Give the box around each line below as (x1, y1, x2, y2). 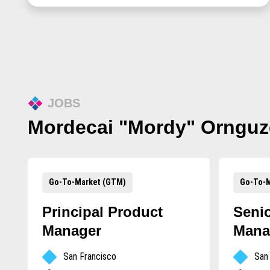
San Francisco (63, 250, 116, 262)
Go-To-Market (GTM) (48, 177, 126, 187)
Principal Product (42, 203, 163, 220)
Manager (42, 222, 101, 239)
